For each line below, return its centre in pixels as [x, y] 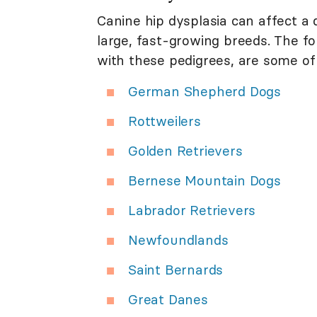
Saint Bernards [176, 269]
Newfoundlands [178, 240]
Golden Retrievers [185, 150]
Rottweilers [165, 121]
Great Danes [168, 299]
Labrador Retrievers [192, 210]
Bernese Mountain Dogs [204, 180]
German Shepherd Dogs [204, 91]
